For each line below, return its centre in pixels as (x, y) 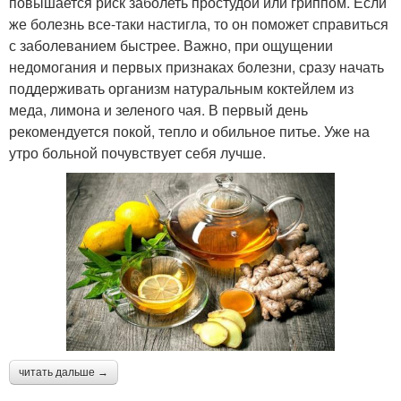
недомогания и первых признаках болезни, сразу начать (196, 66)
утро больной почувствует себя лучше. (137, 152)
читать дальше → (64, 373)
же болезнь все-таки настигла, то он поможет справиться (199, 23)
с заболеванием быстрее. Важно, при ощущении (171, 45)
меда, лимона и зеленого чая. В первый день (158, 109)
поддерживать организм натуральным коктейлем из (181, 88)
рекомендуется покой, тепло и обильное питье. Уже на (189, 131)
